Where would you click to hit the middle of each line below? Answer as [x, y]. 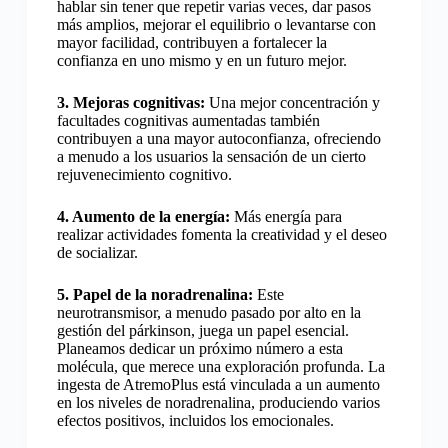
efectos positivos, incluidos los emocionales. [195, 420]
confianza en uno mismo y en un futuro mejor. [201, 60]
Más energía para [285, 216]
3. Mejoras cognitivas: [130, 102]
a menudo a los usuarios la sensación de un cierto [211, 156]
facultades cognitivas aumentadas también [188, 120]
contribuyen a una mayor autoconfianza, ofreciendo [218, 138]
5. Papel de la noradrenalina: [154, 294]
